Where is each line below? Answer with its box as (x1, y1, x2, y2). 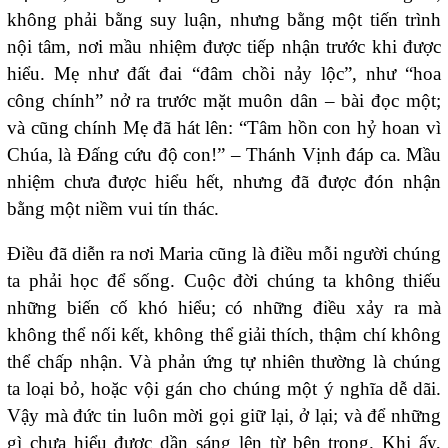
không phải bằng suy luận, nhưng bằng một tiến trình (7, 9, 441, 31)
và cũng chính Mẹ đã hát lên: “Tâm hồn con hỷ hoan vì (7, 117, 441, 139)
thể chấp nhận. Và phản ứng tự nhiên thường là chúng (7, 351, 441, 373)
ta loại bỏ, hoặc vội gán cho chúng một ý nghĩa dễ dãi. (7, 378, 441, 400)
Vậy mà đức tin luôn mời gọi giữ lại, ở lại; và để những (7, 405, 441, 427)
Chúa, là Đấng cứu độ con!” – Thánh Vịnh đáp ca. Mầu (7, 144, 441, 166)
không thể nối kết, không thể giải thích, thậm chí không (7, 324, 441, 346)
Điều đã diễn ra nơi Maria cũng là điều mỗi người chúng (7, 243, 441, 265)
